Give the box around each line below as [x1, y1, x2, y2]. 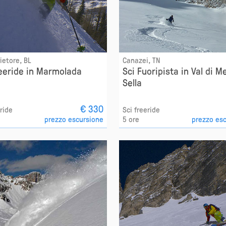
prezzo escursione [44, 114, 103, 124]
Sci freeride [122, 104, 160, 115]
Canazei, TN [122, 54, 160, 65]
